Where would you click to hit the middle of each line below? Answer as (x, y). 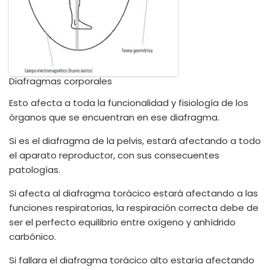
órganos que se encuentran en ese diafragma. (114, 117)
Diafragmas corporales (61, 81)
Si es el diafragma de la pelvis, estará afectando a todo (135, 141)
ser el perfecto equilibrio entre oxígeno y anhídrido (122, 222)
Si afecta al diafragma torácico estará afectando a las (133, 193)
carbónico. (33, 237)
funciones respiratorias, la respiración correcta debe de (134, 208)
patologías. (35, 170)
